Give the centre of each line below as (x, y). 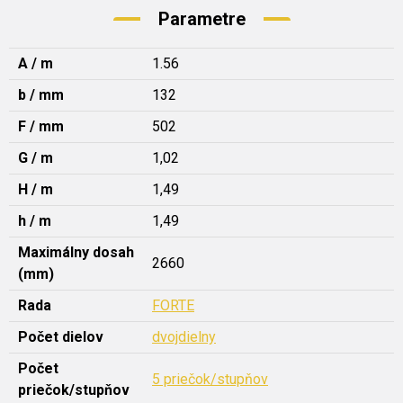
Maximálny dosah (76, 252)
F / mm (41, 126)
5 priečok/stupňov (210, 379)
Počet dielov (61, 336)
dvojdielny (184, 336)
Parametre (201, 18)
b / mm (41, 94)
